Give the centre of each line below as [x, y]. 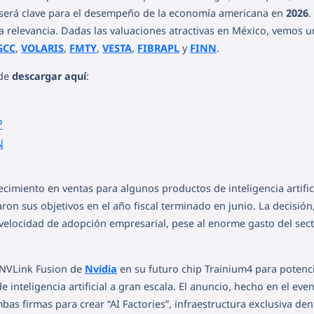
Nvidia [101, 268]
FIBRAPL [158, 48]
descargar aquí [49, 76]
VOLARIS [42, 48]
